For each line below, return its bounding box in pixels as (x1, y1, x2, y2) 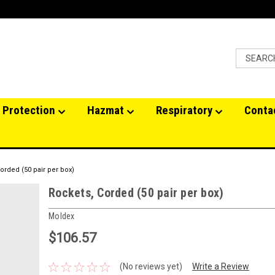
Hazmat (87, 103, 126, 117)
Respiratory (156, 103, 215, 117)
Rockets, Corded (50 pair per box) (48, 185, 224, 200)
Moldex (48, 211, 75, 221)
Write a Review (192, 261, 249, 272)
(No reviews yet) (119, 261, 182, 272)
